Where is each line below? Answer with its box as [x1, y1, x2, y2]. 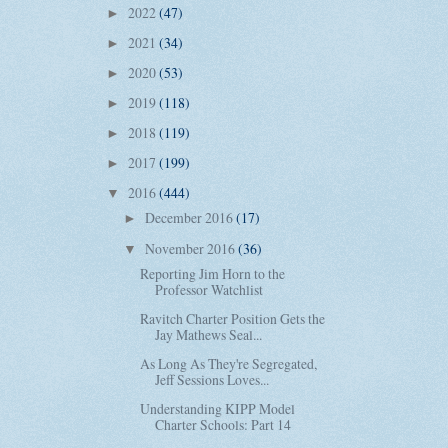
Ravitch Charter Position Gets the [140, 308, 326, 328]
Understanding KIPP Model [140, 399, 296, 419]
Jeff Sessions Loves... [155, 369, 270, 389]
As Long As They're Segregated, [140, 353, 318, 373]
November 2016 [144, 238, 238, 258]
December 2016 [144, 208, 236, 228]
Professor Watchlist [155, 279, 264, 299]
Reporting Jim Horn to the [140, 263, 286, 283]
